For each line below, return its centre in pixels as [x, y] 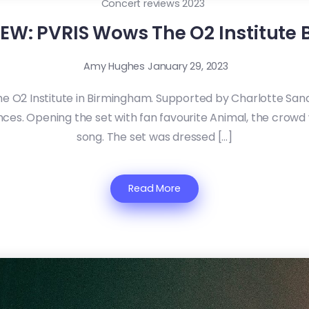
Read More [154, 189]
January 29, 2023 [188, 67]
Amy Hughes [114, 67]
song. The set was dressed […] [154, 137]
